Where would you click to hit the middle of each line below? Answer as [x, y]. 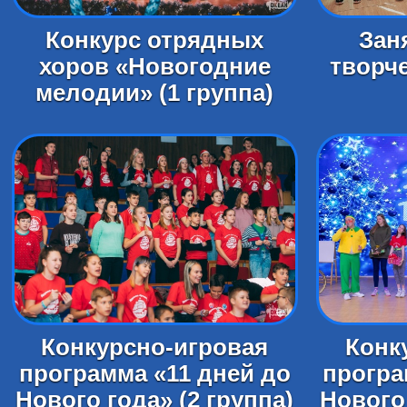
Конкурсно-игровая [155, 347]
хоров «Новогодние [154, 66]
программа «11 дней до [154, 374]
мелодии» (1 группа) [155, 92]
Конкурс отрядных [155, 40]
